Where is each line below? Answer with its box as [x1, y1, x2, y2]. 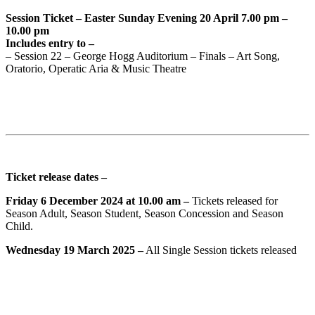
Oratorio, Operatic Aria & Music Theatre [6, 63, 186, 75]
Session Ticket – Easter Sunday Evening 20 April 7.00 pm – [6, 12, 288, 25]
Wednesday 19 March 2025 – [6, 244, 143, 257]
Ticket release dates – [6, 171, 110, 184]
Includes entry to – [6, 37, 94, 50]
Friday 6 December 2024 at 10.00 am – [6, 195, 189, 207]
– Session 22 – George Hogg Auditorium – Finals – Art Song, [6, 50, 280, 63]
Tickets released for [189, 195, 278, 207]
